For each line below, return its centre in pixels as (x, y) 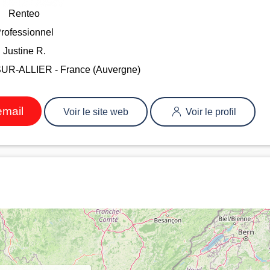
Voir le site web (96, 111)
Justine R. (24, 51)
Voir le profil (209, 111)
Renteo (24, 13)
